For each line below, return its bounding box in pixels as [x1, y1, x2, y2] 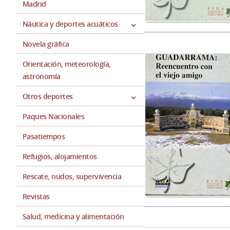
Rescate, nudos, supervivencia [23, 171, 122, 181]
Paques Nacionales [23, 111, 85, 121]
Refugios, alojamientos [23, 151, 97, 161]
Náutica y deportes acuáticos [23, 19, 118, 29]
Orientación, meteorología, [23, 59, 111, 69]
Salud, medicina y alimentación [23, 212, 124, 221]
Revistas [23, 191, 50, 201]
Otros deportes [23, 91, 73, 101]
